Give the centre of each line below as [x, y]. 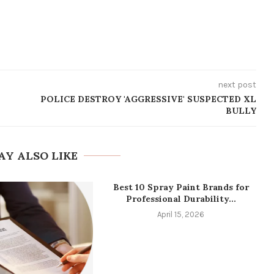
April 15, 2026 [181, 214]
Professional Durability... [181, 198]
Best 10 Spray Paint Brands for [181, 187]
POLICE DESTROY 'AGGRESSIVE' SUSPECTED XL [148, 99]
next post [237, 84]
